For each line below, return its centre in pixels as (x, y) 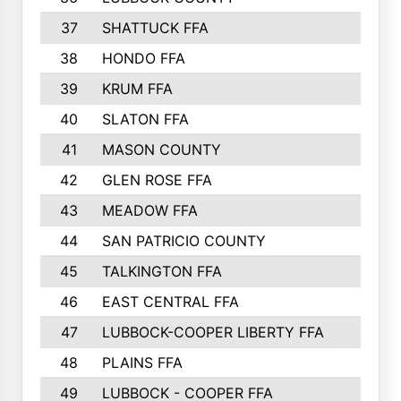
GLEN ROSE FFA (157, 180)
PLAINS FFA (142, 363)
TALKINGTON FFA (162, 271)
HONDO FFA (143, 58)
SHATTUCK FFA (155, 28)
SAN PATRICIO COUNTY (183, 241)
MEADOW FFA (149, 210)
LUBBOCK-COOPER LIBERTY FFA (213, 332)
